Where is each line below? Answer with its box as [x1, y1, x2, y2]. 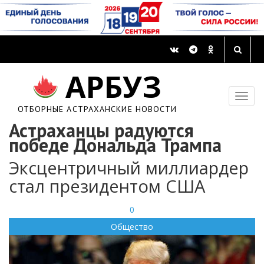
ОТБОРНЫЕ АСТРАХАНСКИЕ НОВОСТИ [17, 104, 177, 115]
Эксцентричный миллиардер [9, 156, 249, 180]
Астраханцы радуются [9, 118, 194, 143]
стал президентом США [9, 174, 205, 198]
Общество [111, 221, 153, 233]
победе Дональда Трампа [9, 133, 222, 158]
